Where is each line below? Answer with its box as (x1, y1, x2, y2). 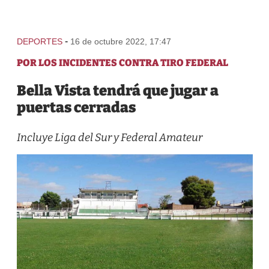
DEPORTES (16, 37, 62, 46)
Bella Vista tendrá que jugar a (16, 82, 219, 99)
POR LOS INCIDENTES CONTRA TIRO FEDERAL (16, 57, 228, 68)
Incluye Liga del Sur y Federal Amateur (16, 131, 202, 144)
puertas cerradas (16, 99, 136, 116)
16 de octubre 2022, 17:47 (70, 37, 171, 46)
